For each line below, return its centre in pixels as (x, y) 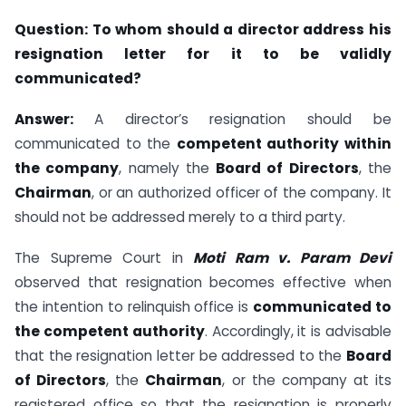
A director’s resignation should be (243, 119)
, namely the (168, 168)
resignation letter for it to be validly (203, 54)
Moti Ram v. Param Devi (292, 257)
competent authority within (284, 143)
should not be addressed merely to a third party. (180, 217)
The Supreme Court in (104, 257)
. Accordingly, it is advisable (298, 331)
